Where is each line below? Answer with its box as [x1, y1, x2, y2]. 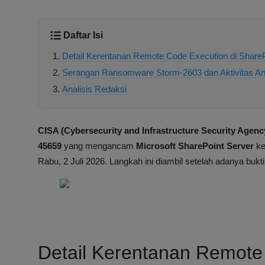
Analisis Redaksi [62, 84, 127, 95]
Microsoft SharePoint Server [136, 141, 254, 151]
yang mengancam [62, 141, 136, 151]
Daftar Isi [63, 30, 103, 41]
